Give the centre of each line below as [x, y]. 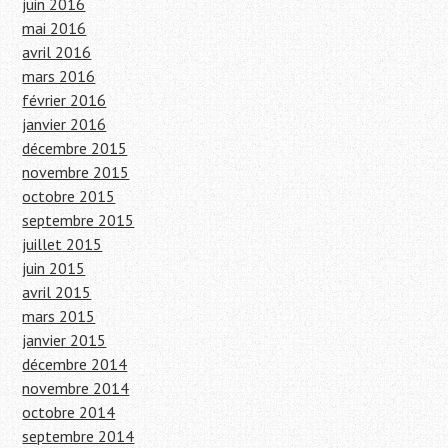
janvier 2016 [64, 124]
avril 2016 [57, 52]
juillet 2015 [62, 244]
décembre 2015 [75, 148]
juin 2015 [54, 268]
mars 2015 [59, 316]
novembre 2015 [76, 172]
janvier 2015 [64, 340]
